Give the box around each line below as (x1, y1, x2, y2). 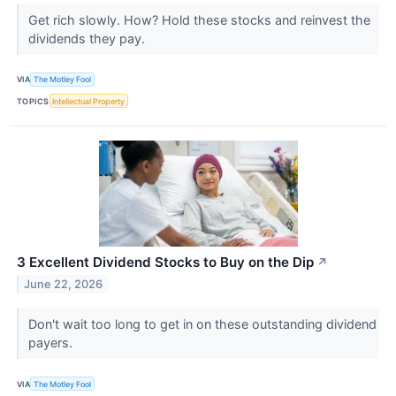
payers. (27, 335, 76, 351)
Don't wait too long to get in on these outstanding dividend (27, 316, 377, 332)
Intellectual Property (52, 95, 126, 106)
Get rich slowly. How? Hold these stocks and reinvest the (27, 11, 370, 27)
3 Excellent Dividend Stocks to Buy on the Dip (17, 254, 314, 271)
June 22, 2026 (24, 277, 103, 291)
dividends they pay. (27, 30, 148, 46)
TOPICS (17, 95, 49, 106)
